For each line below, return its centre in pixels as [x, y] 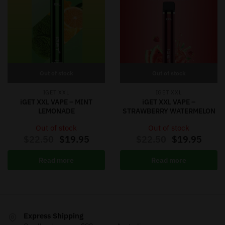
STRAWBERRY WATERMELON [169, 111]
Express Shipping [53, 216]
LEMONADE [56, 111]
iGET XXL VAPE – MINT [56, 102]
